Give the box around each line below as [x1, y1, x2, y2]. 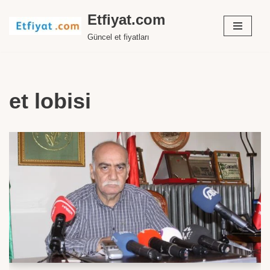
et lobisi [9, 89, 91, 113]
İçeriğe [9, 27, 36, 37]
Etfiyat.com [87, 11, 165, 28]
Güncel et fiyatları [87, 33, 149, 42]
